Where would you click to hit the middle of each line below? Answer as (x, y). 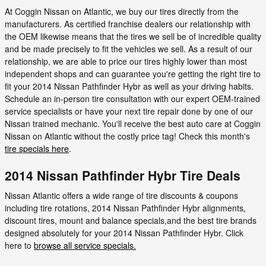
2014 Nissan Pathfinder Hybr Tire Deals (123, 175)
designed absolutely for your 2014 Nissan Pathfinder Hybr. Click (124, 232)
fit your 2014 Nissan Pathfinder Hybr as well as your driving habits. (129, 86)
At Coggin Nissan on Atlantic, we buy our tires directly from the (122, 11)
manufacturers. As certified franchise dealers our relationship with (128, 24)
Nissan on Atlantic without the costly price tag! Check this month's (127, 136)
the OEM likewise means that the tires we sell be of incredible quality (133, 36)
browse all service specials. (85, 245)
